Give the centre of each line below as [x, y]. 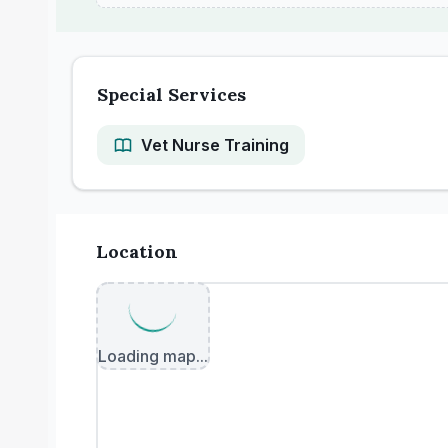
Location [137, 251]
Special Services [171, 94]
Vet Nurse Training [215, 145]
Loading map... [153, 356]
